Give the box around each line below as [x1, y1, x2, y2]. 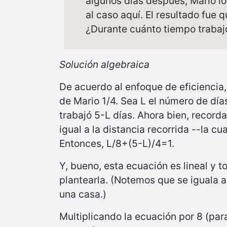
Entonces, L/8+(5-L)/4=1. [59, 137, 174, 150]
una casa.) [59, 188, 106, 201]
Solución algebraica [59, 58, 149, 71]
